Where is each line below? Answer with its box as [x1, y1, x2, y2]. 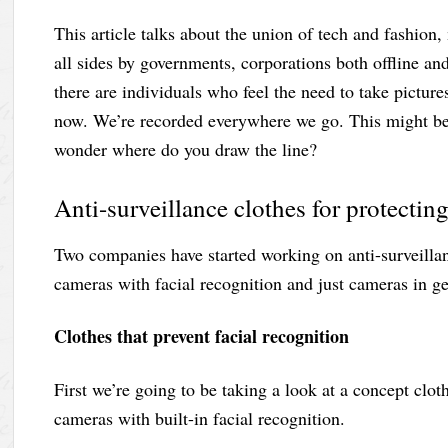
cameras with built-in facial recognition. [54, 405, 346, 430]
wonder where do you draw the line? [54, 136, 318, 161]
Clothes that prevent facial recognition [54, 322, 350, 349]
